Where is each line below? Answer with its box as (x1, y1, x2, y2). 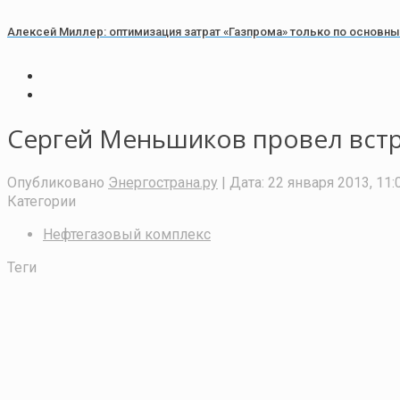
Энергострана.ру (108, 173, 218, 191)
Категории (7, 192, 76, 210)
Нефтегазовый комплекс (43, 225, 211, 243)
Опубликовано (7, 173, 104, 191)
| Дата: (221, 173, 264, 191)
